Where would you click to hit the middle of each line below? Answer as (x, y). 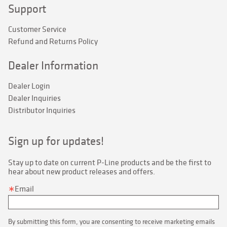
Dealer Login (29, 86)
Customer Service (37, 29)
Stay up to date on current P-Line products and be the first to (110, 162)
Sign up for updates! (56, 141)
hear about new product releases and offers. (82, 172)
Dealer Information (53, 65)
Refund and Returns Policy (53, 41)
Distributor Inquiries (42, 110)
